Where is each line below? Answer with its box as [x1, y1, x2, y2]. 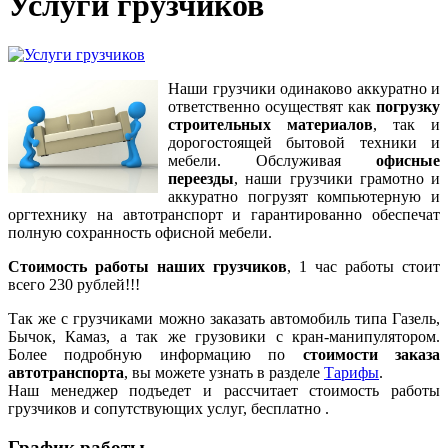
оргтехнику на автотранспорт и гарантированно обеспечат [8, 205, 440, 223]
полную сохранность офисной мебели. [8, 223, 272, 241]
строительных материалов [168, 115, 373, 133]
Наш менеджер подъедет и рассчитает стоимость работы [8, 381, 440, 399]
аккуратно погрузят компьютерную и [168, 187, 440, 205]
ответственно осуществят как [168, 97, 376, 115]
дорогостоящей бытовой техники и [168, 133, 440, 151]
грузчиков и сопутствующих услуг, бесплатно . [8, 399, 329, 417]
